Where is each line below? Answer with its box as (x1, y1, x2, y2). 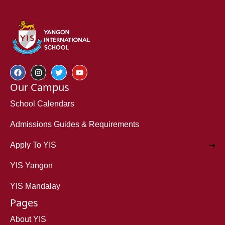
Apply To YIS (10, 141, 56, 150)
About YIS (10, 215, 46, 224)
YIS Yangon (10, 161, 53, 170)
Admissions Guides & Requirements (10, 120, 139, 129)
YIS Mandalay (10, 182, 60, 191)
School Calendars (10, 99, 74, 108)
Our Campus (10, 80, 69, 94)
